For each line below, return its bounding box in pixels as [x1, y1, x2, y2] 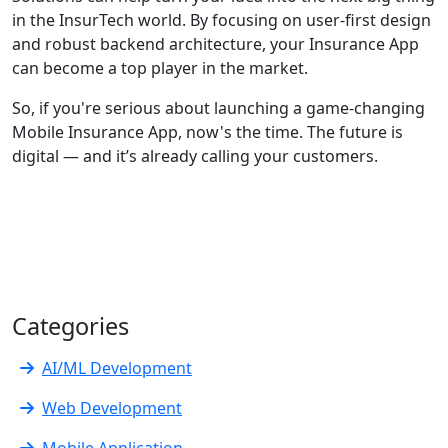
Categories [12, 309, 129, 342]
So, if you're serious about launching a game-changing [12, 96, 425, 119]
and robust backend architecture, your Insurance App [12, 32, 419, 55]
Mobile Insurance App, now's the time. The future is [12, 120, 403, 143]
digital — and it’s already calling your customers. [12, 144, 378, 167]
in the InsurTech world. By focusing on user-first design [12, 8, 431, 31]
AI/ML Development [42, 356, 192, 379]
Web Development [42, 396, 182, 419]
